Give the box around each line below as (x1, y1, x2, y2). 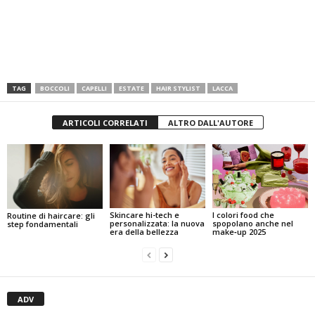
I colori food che (212, 209, 274, 220)
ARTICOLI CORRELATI (62, 117, 148, 128)
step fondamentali (7, 219, 78, 230)
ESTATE (119, 84, 144, 93)
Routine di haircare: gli (7, 210, 95, 221)
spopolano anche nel (212, 217, 293, 229)
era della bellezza (109, 226, 179, 237)
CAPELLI (82, 84, 107, 93)
